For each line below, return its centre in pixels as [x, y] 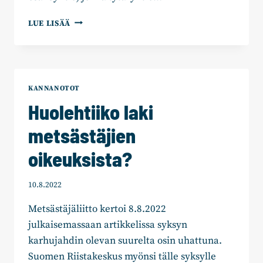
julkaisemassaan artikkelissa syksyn [108, 225]
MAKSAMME [95, 45]
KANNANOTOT [54, 88]
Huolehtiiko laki [91, 112]
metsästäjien [82, 136]
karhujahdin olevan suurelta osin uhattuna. [125, 241]
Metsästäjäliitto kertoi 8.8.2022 [97, 209]
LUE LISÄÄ [50, 23]
